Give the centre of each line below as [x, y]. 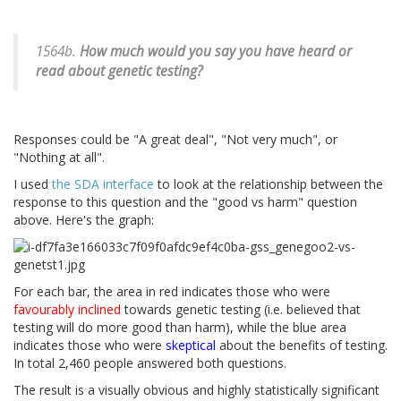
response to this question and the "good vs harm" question [185, 202]
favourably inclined [67, 310]
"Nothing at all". [59, 158]
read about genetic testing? [119, 72]
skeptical [191, 346]
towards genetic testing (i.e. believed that [241, 310]
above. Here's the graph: [84, 220]
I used [33, 184]
